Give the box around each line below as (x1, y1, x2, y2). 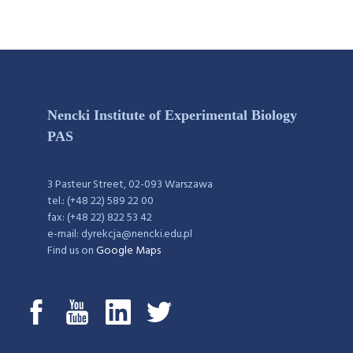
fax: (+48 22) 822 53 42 (47, 208, 152, 227)
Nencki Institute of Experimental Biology (47, 106, 297, 123)
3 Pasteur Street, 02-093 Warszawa (47, 175, 213, 194)
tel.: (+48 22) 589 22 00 (47, 191, 154, 210)
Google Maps (96, 241, 161, 260)
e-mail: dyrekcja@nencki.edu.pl (47, 225, 192, 243)
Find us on (47, 241, 96, 260)
